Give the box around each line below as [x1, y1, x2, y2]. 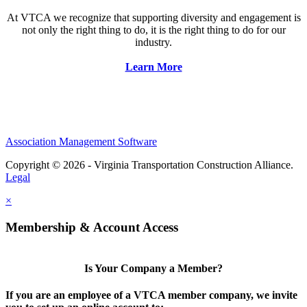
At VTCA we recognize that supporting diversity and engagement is [6, 11, 301, 23]
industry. [135, 36, 172, 48]
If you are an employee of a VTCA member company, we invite [5, 289, 297, 302]
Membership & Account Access [5, 219, 178, 234]
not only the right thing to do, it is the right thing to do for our [21, 23, 286, 36]
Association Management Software [5, 136, 157, 148]
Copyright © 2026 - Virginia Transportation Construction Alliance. [5, 159, 293, 171]
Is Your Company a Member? [84, 262, 223, 274]
